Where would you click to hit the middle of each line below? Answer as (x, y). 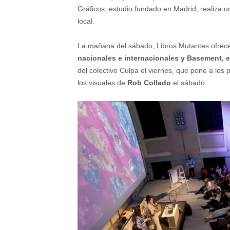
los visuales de (102, 83)
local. (86, 21)
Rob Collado (149, 83)
